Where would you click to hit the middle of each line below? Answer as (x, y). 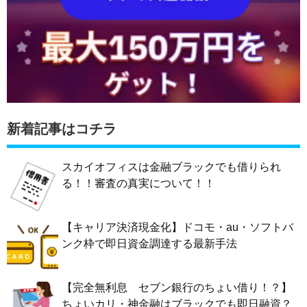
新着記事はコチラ (62, 129)
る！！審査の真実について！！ (138, 184)
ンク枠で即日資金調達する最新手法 (149, 244)
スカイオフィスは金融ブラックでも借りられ (171, 167)
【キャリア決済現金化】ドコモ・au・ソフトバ (177, 228)
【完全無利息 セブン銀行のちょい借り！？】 (177, 288)
